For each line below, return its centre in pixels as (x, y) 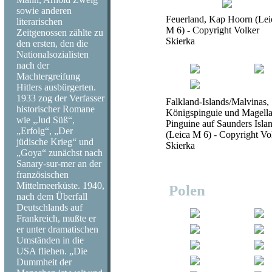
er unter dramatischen (57, 229)
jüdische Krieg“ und (55, 142)
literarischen (39, 22)
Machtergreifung (48, 76)
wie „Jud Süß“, (46, 120)
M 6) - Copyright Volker (212, 30)
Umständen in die (50, 240)
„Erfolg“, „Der (45, 131)
